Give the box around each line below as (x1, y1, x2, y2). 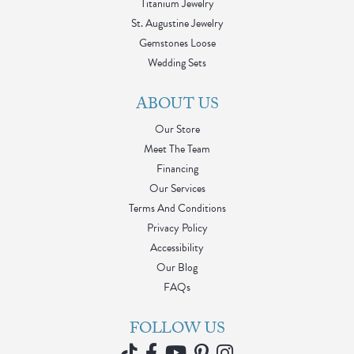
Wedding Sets (148, 55, 206, 72)
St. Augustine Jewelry (130, 15, 224, 32)
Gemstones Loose (138, 35, 216, 52)
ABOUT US (135, 92, 219, 120)
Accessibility (150, 239, 204, 257)
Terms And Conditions (128, 200, 226, 217)
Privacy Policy (146, 220, 208, 237)
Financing (156, 160, 198, 178)
